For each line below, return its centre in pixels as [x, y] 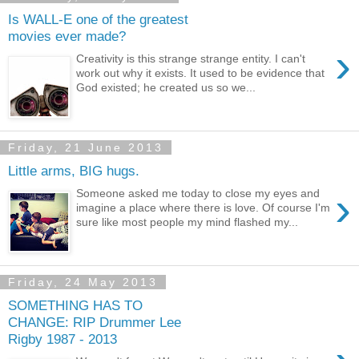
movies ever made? [67, 36]
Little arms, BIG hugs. [74, 170]
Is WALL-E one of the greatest [98, 19]
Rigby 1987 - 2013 [63, 339]
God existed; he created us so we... [166, 88]
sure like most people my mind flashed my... [188, 222]
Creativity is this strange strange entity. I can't [191, 59]
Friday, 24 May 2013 [83, 282]
